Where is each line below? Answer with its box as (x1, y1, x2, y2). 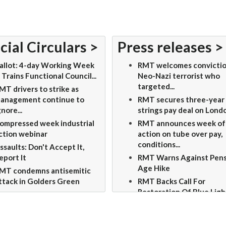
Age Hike (138, 163, 171, 173)
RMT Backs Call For (138, 177, 206, 186)
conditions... (138, 140, 181, 149)
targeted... (138, 82, 175, 91)
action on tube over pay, (138, 129, 223, 138)
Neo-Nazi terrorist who (138, 71, 220, 80)
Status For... (138, 198, 179, 207)
